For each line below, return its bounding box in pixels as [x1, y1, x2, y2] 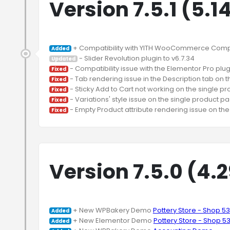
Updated [51, 55, 75, 62]
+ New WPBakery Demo [71, 205, 153, 215]
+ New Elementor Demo [71, 216, 154, 225]
